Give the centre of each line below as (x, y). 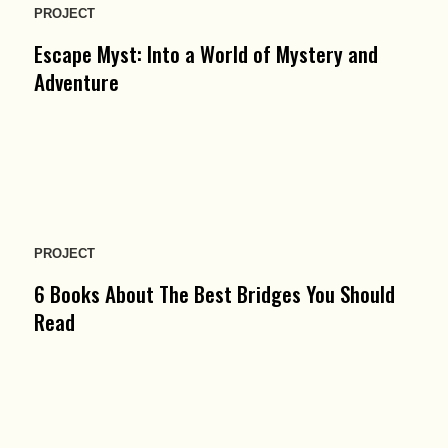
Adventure (76, 81)
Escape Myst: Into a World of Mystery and (205, 53)
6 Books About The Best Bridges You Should (214, 293)
